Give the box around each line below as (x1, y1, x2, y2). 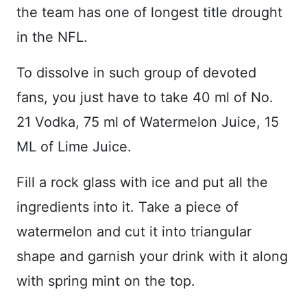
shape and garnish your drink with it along (16, 248, 288, 265)
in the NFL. (16, 29, 88, 46)
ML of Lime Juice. (16, 138, 132, 156)
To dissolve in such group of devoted (16, 64, 256, 82)
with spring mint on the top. (16, 273, 195, 290)
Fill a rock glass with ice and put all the (16, 174, 268, 191)
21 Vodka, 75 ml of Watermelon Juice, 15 (16, 114, 279, 131)
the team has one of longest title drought (16, 4, 282, 21)
